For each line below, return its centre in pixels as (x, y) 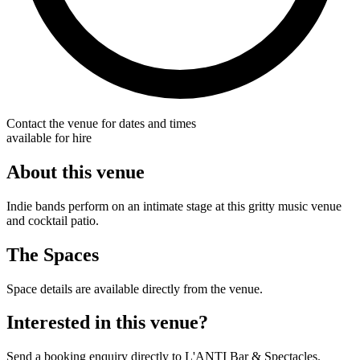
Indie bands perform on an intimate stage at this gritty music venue (174, 206)
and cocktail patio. (53, 220)
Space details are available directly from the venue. (135, 288)
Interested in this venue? (107, 323)
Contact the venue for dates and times (101, 123)
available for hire (49, 137)
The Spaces (53, 254)
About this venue (76, 172)
